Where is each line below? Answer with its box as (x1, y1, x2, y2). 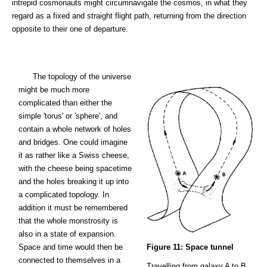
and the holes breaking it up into (18, 177, 129, 186)
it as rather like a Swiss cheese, (18, 151, 129, 160)
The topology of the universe (18, 72, 131, 81)
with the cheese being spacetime (18, 164, 132, 173)
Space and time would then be (18, 243, 123, 252)
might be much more (18, 85, 89, 94)
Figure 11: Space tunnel (147, 243, 234, 252)
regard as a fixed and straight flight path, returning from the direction (12, 11, 246, 20)
